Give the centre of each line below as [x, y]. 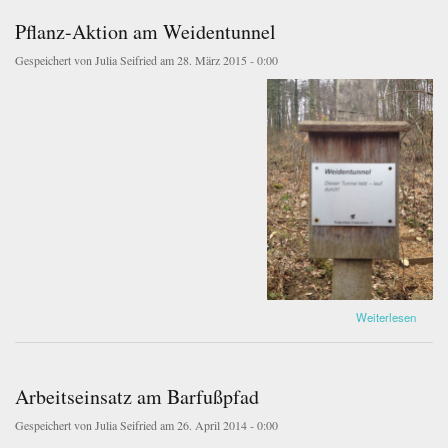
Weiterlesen [385, 317]
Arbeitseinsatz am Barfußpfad [137, 397]
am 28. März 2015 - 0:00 [217, 59]
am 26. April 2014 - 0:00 [217, 425]
